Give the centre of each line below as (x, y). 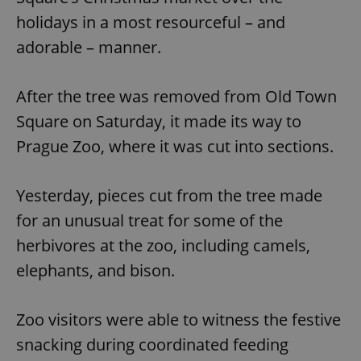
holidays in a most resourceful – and (151, 23)
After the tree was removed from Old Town (176, 97)
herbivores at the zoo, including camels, (163, 246)
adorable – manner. (89, 48)
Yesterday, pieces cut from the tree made (169, 196)
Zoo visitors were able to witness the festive (178, 320)
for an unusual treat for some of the (149, 221)
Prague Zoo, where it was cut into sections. (175, 147)
